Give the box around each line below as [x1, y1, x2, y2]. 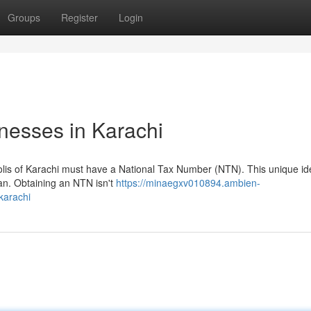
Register [61, 10, 98, 24]
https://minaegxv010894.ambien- [116, 176, 260, 190]
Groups [8, 10, 40, 24]
